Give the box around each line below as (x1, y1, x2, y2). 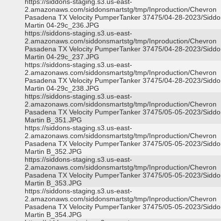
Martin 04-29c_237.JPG (25, 53, 99, 61)
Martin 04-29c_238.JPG (25, 84, 99, 92)
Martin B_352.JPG (25, 147, 82, 155)
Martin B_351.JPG (25, 116, 82, 124)
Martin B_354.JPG (25, 211, 82, 219)
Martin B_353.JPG (25, 179, 82, 187)
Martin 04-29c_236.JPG (25, 21, 99, 29)
